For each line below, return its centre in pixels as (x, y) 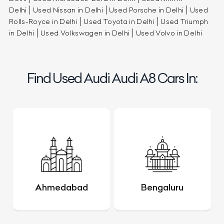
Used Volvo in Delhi (169, 33)
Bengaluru (162, 187)
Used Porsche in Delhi (146, 10)
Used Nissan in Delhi (68, 10)
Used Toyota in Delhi (119, 21)
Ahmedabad (62, 187)
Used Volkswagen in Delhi (85, 33)
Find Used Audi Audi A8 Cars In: (112, 78)
